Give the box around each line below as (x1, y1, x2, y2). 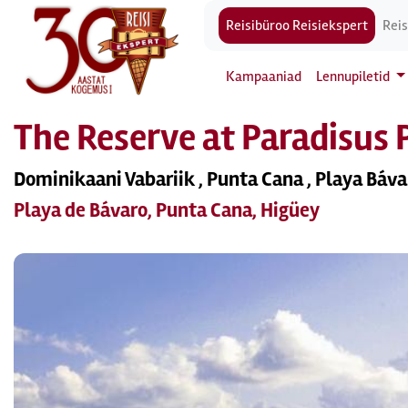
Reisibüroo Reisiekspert (226, 16, 368, 35)
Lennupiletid (316, 67, 393, 86)
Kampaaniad (226, 67, 301, 86)
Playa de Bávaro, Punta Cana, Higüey (14, 198, 320, 223)
